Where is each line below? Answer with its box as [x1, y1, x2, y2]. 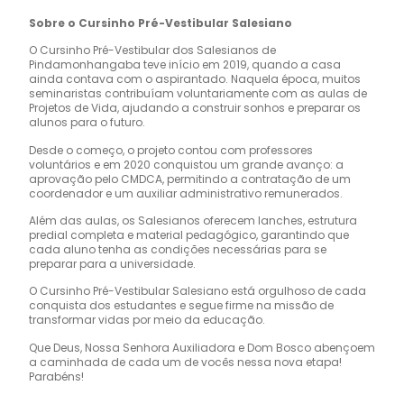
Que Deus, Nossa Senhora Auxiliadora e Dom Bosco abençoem [29, 339, 375, 355]
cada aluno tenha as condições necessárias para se [29, 241, 326, 257]
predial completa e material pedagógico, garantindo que [29, 226, 349, 243]
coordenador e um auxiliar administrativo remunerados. [29, 185, 343, 201]
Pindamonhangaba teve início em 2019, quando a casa [29, 57, 341, 73]
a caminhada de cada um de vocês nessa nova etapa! [29, 353, 342, 370]
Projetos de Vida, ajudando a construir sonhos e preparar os [29, 100, 361, 116]
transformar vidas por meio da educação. [29, 312, 265, 328]
